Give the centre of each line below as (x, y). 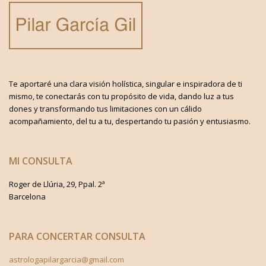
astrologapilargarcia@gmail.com (66, 259)
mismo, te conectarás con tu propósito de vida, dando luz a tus (121, 96)
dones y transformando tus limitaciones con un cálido (105, 108)
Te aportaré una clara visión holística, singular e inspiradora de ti (126, 83)
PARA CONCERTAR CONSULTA (77, 236)
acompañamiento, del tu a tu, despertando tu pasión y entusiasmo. (130, 121)
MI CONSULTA (41, 161)
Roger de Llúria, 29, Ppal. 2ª (57, 184)
